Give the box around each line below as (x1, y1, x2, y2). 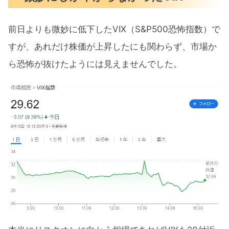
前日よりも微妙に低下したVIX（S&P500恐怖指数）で (8, 24, 220, 34)
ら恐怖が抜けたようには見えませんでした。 (8, 58, 182, 69)
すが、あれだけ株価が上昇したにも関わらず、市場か (8, 41, 217, 52)
